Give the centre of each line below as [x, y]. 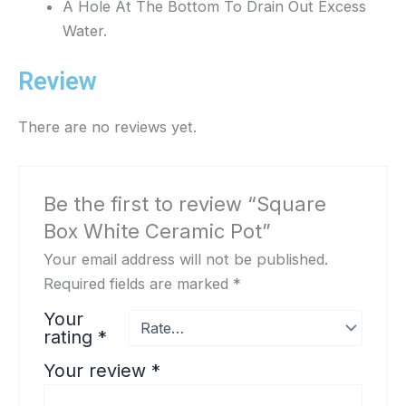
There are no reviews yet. [107, 126]
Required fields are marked [139, 284]
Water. [85, 31]
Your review [98, 371]
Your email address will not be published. [186, 260]
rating [71, 338]
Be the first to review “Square [185, 204]
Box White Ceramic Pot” [158, 232]
